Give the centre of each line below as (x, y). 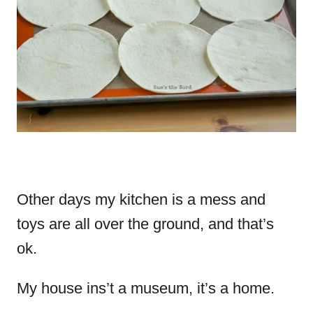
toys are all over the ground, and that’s (145, 224)
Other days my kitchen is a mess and (141, 199)
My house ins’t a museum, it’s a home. (146, 288)
